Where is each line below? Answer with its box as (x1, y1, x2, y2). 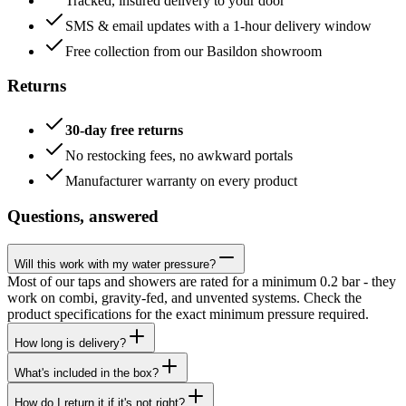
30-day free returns (65, 122, 183, 139)
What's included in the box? (14, 365, 159, 380)
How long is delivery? (14, 335, 126, 350)
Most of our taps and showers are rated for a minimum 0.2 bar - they (7, 273, 396, 289)
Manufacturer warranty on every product (65, 173, 297, 189)
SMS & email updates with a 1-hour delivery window (65, 17, 372, 34)
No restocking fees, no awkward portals (65, 148, 293, 164)
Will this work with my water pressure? (14, 256, 216, 271)
